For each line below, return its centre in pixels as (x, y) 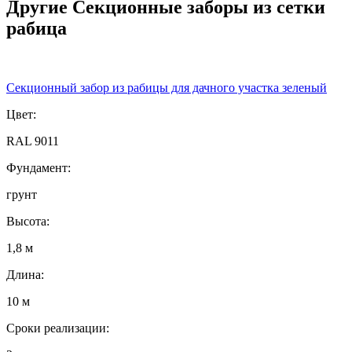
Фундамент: (38, 168)
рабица (37, 28)
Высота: (28, 222)
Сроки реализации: (58, 328)
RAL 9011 (33, 141)
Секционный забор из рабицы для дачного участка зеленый (167, 88)
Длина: (25, 275)
